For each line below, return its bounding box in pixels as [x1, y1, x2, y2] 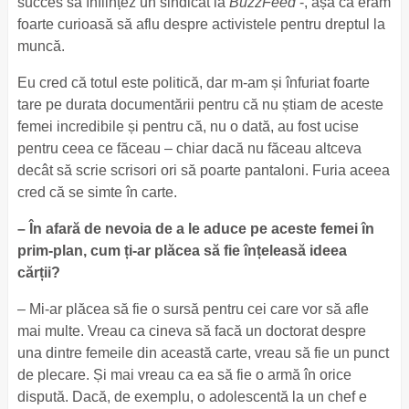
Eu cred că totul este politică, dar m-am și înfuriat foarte [16, 75, 370, 90]
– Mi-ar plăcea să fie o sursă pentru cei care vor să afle [16, 301, 369, 317]
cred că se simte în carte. [16, 184, 181, 200]
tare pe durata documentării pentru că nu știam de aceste [16, 97, 383, 112]
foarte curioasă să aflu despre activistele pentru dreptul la [16, 16, 385, 32]
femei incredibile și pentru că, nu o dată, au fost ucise [16, 119, 359, 134]
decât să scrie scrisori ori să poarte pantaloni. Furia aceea [16, 163, 390, 178]
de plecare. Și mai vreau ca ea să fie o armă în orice [16, 367, 351, 383]
